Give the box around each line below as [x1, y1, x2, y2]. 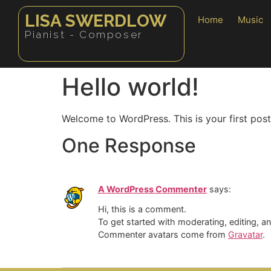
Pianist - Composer [25, 28, 143, 41]
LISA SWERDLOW [25, 11, 166, 31]
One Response [62, 134, 196, 158]
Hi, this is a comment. [98, 203, 186, 214]
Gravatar [228, 229, 263, 240]
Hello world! [62, 72, 199, 102]
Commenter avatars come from [98, 229, 228, 240]
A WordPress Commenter [98, 184, 207, 195]
